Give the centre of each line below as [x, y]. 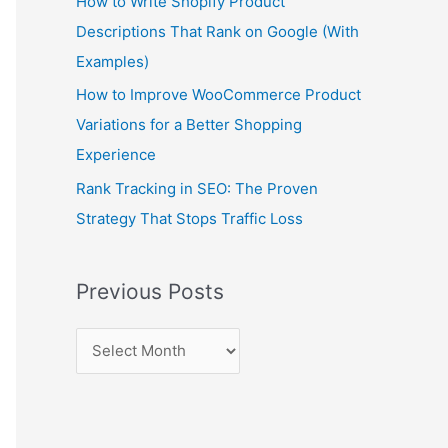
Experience [116, 155]
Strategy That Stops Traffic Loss [189, 218]
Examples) [112, 61]
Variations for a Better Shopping [189, 125]
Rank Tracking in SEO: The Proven [197, 188]
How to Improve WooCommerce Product [218, 95]
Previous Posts [150, 291]
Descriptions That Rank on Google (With [217, 31]
